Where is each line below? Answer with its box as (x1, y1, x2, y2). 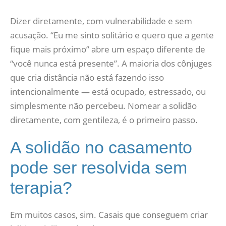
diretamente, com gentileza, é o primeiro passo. (10, 114, 198, 126)
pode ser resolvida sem (10, 158, 187, 177)
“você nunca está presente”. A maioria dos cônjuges (10, 58, 212, 69)
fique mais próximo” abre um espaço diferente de (10, 43, 205, 55)
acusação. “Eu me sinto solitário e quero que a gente (10, 29, 214, 41)
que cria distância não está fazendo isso (10, 72, 164, 83)
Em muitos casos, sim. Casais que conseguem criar (10, 209, 208, 220)
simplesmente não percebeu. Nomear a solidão (10, 100, 197, 111)
